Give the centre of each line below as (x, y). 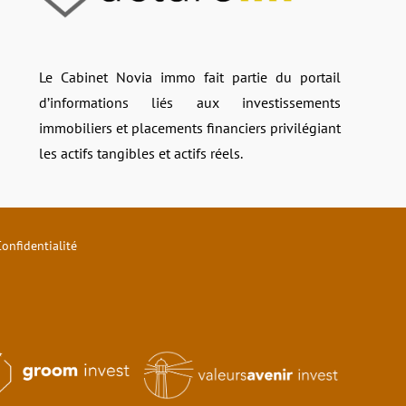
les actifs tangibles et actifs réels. (140, 153)
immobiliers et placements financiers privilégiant (189, 127)
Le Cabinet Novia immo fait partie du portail (189, 77)
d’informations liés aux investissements (189, 102)
